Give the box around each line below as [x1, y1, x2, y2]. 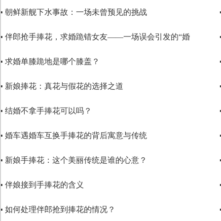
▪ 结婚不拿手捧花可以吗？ [5, 107, 92, 115]
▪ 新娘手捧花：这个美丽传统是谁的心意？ [5, 156, 147, 164]
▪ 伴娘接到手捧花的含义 [5, 181, 84, 189]
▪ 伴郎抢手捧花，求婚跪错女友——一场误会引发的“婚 [5, 33, 190, 41]
